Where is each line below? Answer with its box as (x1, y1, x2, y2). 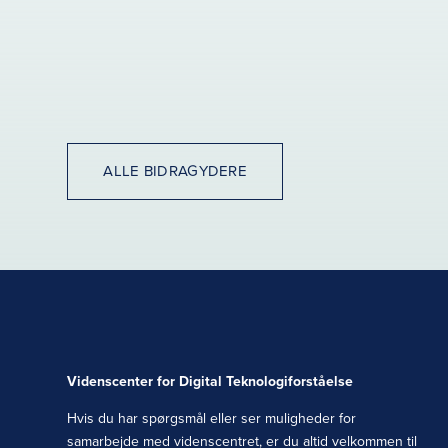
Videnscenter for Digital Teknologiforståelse (67, 371, 354, 393)
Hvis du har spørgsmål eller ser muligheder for (67, 408, 357, 430)
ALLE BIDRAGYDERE (103, 160, 248, 183)
